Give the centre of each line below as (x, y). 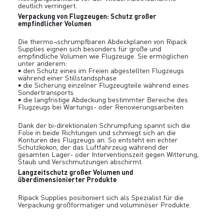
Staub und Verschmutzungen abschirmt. (81, 161)
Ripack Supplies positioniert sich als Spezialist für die (101, 197)
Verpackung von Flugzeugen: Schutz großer (87, 16)
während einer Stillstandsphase (68, 78)
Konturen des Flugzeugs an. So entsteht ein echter (98, 139)
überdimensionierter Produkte (68, 179)
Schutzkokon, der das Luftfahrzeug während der (93, 147)
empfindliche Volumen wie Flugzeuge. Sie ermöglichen (103, 56)
